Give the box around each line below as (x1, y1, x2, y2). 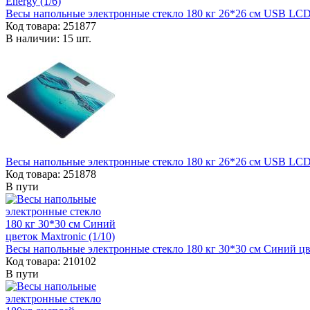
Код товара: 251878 (6, 167, 96, 180)
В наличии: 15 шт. (6, 32, 91, 44)
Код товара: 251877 (6, 19, 96, 32)
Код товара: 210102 (6, 255, 96, 267)
